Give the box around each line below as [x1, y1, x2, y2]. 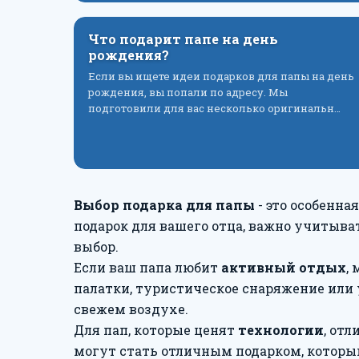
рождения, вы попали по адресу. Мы [88, 85, 288, 99]
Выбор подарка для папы [74, 196, 255, 213]
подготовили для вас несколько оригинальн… [88, 101, 341, 115]
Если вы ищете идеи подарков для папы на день [88, 69, 354, 83]
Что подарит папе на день [88, 30, 278, 47]
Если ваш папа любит [74, 259, 221, 276]
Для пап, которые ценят [74, 321, 238, 338]
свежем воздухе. [74, 301, 188, 317]
